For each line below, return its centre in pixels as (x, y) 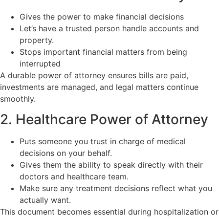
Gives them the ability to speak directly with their (111, 165)
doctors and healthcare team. (74, 177)
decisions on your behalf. (66, 153)
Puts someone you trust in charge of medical (103, 142)
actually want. (45, 200)
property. (37, 40)
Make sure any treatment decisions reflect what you (116, 188)
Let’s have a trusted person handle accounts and (109, 28)
